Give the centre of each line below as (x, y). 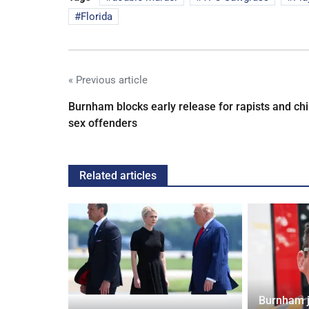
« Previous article (108, 80)
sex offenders (103, 123)
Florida (97, 17)
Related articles (118, 176)
